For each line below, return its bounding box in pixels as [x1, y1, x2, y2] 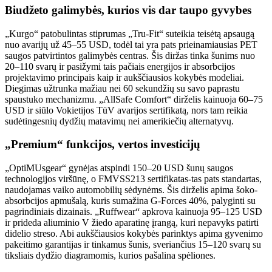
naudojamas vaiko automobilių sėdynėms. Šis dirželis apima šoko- [5, 185, 257, 195]
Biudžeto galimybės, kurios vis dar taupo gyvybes [5, 3, 251, 16]
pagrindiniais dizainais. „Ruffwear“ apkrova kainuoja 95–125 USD [5, 206, 262, 217]
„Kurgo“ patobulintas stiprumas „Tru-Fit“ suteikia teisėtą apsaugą [5, 28, 254, 39]
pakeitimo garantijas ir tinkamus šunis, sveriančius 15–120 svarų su [5, 239, 261, 250]
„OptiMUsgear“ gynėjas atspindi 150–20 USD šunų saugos [5, 163, 233, 174]
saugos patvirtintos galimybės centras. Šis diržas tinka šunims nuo [5, 50, 255, 61]
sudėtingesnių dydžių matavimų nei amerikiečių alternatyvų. [5, 115, 234, 126]
